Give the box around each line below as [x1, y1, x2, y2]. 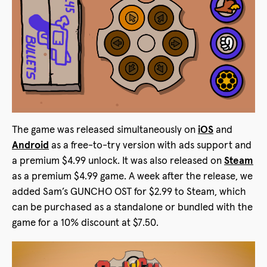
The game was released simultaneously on [12, 125, 198, 135]
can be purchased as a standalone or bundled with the [12, 202, 253, 213]
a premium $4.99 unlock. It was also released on [12, 156, 224, 166]
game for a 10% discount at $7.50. [12, 218, 159, 228]
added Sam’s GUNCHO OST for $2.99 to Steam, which [12, 187, 246, 197]
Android [12, 140, 49, 151]
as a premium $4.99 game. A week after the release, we [12, 171, 253, 182]
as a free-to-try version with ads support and [49, 140, 252, 151]
